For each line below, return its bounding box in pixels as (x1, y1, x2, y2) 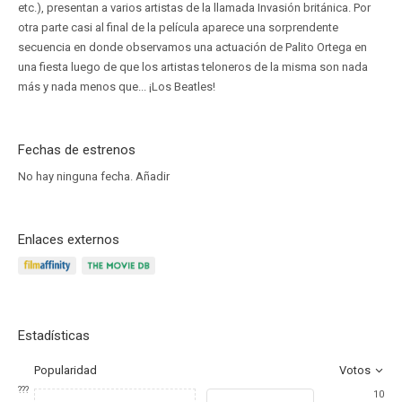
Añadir (135, 170, 170, 183)
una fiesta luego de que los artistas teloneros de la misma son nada (18, 60, 368, 74)
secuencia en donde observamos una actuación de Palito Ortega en (18, 40, 367, 54)
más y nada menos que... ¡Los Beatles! (18, 80, 215, 93)
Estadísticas (18, 328, 90, 344)
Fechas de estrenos (18, 142, 135, 158)
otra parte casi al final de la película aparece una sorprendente (18, 21, 338, 34)
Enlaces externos (18, 232, 119, 248)
